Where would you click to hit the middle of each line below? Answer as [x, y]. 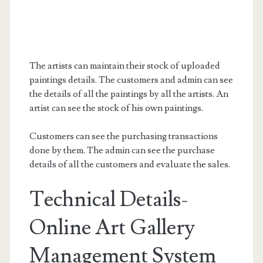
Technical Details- [109, 199]
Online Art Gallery [112, 227]
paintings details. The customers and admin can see [131, 80]
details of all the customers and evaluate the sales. [130, 164]
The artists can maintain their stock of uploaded [124, 65]
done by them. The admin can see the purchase [122, 150]
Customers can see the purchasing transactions [123, 136]
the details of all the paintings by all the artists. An [129, 94]
